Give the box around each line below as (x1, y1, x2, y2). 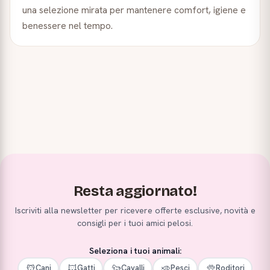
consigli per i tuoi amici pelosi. (77, 218, 193, 228)
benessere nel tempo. (22, 19, 113, 32)
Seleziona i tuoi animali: (89, 245, 181, 256)
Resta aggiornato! (73, 183, 197, 199)
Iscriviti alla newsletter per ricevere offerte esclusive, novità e (14, 205, 256, 216)
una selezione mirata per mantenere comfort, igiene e (22, 4, 246, 16)
